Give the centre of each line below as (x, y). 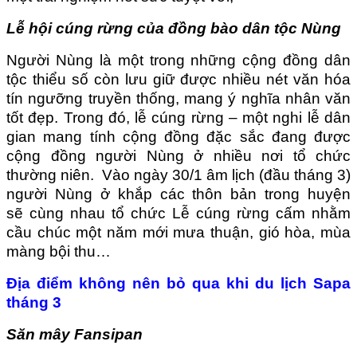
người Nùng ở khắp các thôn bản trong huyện (178, 194)
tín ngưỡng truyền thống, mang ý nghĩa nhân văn (178, 98)
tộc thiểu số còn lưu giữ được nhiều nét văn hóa (178, 79)
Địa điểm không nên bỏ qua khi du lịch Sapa (178, 283)
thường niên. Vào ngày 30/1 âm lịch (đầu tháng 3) (178, 175)
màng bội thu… (59, 251)
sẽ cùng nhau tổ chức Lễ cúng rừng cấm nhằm (178, 213)
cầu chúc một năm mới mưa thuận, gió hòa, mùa (178, 232)
